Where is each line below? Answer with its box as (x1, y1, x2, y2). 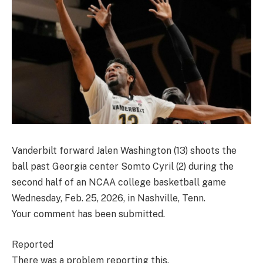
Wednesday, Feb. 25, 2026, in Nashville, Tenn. (12, 193, 205, 204)
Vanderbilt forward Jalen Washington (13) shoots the (12, 145, 237, 157)
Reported (12, 238, 53, 250)
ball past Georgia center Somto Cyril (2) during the (12, 161, 234, 173)
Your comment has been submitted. (12, 208, 165, 220)
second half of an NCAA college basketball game (12, 177, 226, 188)
